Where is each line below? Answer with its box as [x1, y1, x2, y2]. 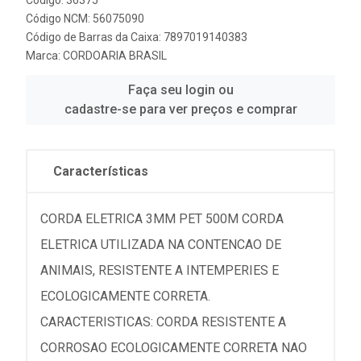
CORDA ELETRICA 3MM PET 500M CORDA [40, 210, 284, 226]
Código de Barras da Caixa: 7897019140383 [26, 30, 247, 44]
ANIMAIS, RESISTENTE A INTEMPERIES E [40, 262, 279, 278]
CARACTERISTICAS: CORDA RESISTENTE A [40, 313, 286, 330]
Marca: [26, 48, 63, 62]
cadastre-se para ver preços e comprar [64, 101, 297, 117]
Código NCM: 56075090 [26, 11, 144, 25]
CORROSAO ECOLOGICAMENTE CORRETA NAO [40, 339, 307, 355]
